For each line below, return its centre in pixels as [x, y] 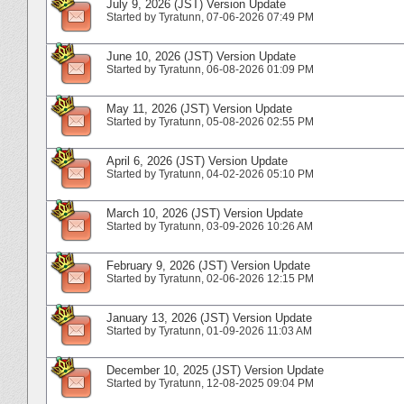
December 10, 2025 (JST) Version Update [215, 370]
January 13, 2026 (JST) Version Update [209, 317]
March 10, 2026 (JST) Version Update [205, 213]
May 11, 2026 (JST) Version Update [199, 108]
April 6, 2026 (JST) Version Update [197, 161]
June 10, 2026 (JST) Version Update [201, 56]
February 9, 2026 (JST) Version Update [208, 265]
